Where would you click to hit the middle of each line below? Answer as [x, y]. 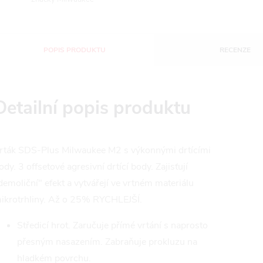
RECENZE [235, 50]
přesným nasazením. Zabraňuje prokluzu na [107, 242]
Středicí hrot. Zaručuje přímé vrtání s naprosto [112, 225]
